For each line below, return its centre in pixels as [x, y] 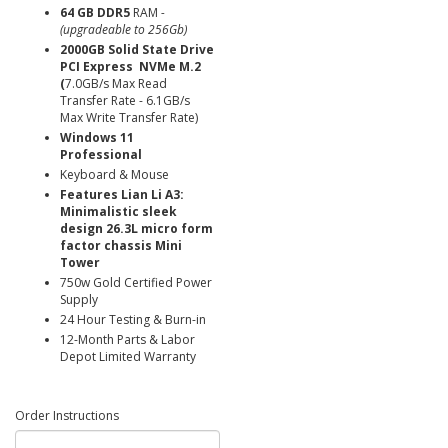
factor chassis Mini [121, 245]
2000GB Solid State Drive [137, 49]
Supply [79, 299]
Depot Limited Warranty [128, 356]
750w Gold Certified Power [136, 282]
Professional [102, 154]
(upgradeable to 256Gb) [123, 29]
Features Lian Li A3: [122, 194]
